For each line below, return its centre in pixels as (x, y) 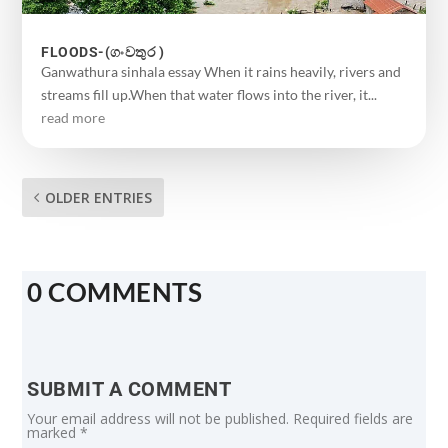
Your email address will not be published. (158, 418)
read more (73, 117)
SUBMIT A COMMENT (129, 388)
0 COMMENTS (115, 291)
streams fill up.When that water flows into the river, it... (209, 94)
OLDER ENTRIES (99, 197)
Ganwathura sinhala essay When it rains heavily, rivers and (221, 71)
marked (54, 432)
